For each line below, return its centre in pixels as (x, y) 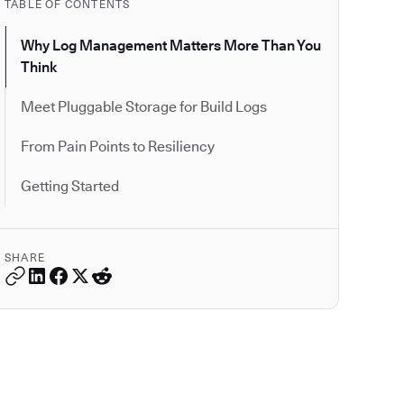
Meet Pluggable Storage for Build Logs (144, 107)
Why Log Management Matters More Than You (171, 46)
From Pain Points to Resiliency (118, 147)
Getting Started (70, 187)
